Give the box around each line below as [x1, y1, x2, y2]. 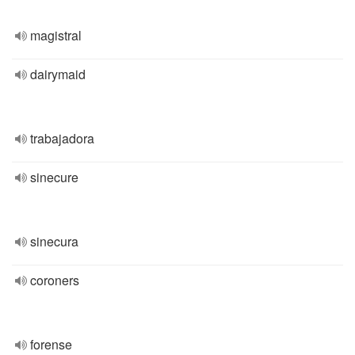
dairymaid [30, 65, 86, 83]
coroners [30, 271, 79, 289]
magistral [30, 26, 82, 44]
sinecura [30, 232, 78, 250]
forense [30, 335, 72, 353]
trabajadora [30, 129, 94, 147]
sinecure [30, 168, 78, 186]
